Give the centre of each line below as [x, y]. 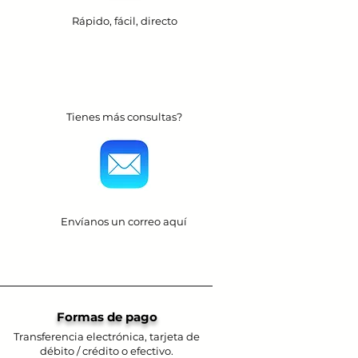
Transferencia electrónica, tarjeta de [107, 336]
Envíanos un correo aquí [124, 221]
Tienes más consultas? [124, 117]
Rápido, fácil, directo [124, 21]
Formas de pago [107, 317]
